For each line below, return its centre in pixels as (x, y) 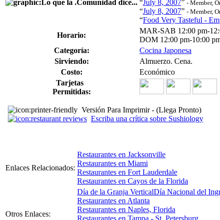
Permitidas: (71, 91)
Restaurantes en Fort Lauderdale (127, 172)
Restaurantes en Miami (112, 163)
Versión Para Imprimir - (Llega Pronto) (141, 110)
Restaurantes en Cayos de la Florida (133, 181)
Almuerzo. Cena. (166, 61)
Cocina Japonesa (165, 50)
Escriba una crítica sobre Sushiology (147, 118)
